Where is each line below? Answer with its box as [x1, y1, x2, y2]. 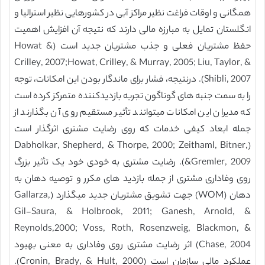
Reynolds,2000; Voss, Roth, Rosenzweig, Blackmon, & [14, 222, 251, 237]
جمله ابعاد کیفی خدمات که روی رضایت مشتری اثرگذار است [14, 122, 251, 137]
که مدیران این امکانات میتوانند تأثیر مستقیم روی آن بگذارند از [14, 106, 251, 121]
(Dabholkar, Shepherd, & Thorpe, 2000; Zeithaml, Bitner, [14, 139, 248, 154]
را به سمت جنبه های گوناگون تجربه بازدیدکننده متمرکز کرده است [14, 89, 251, 104]
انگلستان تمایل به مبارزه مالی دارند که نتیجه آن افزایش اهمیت [14, 23, 251, 38]
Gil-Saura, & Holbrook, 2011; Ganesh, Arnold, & [14, 205, 251, 220]
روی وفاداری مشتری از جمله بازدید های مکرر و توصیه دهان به [14, 172, 251, 187]
